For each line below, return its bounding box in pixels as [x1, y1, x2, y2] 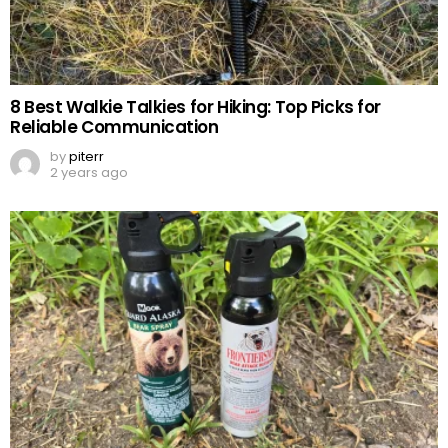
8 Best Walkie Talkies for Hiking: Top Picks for [10, 95, 382, 120]
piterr [69, 147, 104, 167]
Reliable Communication [10, 115, 219, 140]
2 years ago [50, 163, 128, 183]
